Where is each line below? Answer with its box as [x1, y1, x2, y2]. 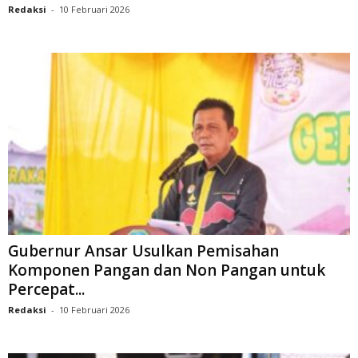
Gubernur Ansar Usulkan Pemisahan [8, 241, 279, 262]
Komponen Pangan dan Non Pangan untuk [8, 260, 325, 281]
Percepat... [8, 279, 85, 300]
